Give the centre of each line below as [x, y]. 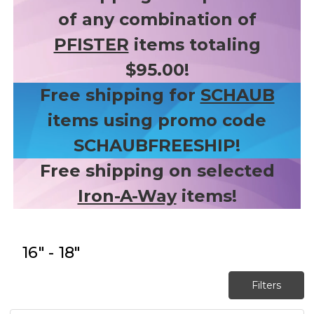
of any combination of [157, 19]
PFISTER [91, 45]
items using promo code [157, 120]
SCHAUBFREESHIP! [157, 145]
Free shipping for [120, 95]
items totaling [194, 45]
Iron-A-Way [127, 196]
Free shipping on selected [157, 171]
